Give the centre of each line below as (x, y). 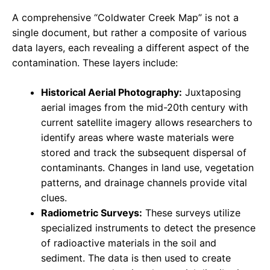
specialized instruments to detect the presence (148, 228)
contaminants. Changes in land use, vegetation (147, 168)
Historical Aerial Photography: (111, 93)
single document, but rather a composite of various (129, 33)
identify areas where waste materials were (137, 138)
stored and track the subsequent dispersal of (144, 153)
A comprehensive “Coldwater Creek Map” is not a (125, 18)
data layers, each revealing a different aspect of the (130, 48)
